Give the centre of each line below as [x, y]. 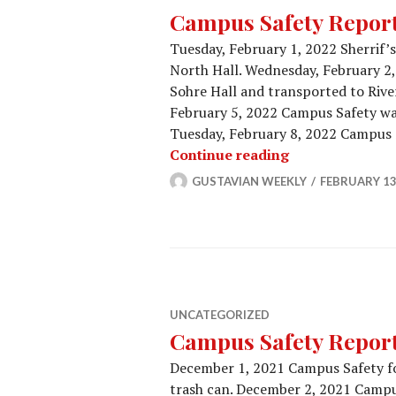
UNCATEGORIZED [220, 315]
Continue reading [229, 155]
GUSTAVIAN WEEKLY [249, 181]
